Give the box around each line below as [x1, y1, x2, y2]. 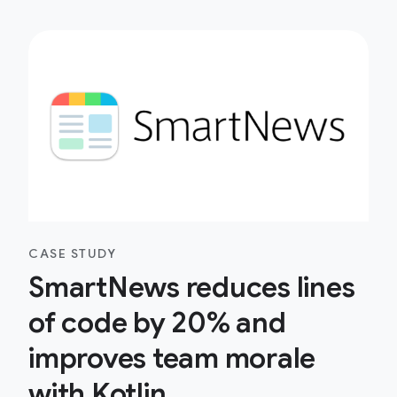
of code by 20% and [28, 305, 286, 340]
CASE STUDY [28, 245, 116, 261]
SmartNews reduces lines [28, 269, 355, 305]
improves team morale [28, 340, 315, 376]
